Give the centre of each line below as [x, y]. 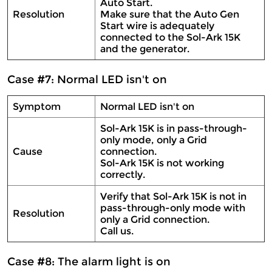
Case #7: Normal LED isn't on [87, 80]
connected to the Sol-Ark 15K [170, 37]
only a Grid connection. [155, 219]
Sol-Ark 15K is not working [162, 163]
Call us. [117, 231]
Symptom [37, 107]
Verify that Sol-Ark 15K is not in [173, 196]
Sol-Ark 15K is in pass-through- [174, 128]
